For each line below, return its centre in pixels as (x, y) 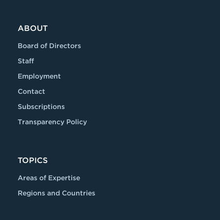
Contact (31, 91)
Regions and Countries (56, 193)
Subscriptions (41, 107)
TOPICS (33, 160)
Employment (39, 76)
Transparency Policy (52, 122)
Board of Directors (49, 46)
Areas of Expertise (49, 178)
